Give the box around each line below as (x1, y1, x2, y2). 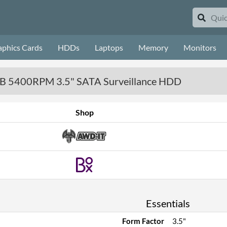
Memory (138, 43, 168, 52)
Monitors (183, 43, 216, 52)
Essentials (146, 197, 190, 209)
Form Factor (122, 216, 164, 225)
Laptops (95, 43, 123, 52)
